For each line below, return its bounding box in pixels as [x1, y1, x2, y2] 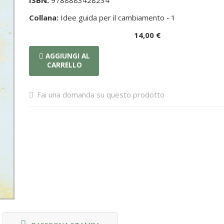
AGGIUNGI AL [45, 51, 90, 60]
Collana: [29, 12, 59, 22]
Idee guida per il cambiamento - [58, 12, 170, 22]
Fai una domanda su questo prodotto [37, 89, 165, 99]
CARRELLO [47, 60, 82, 69]
